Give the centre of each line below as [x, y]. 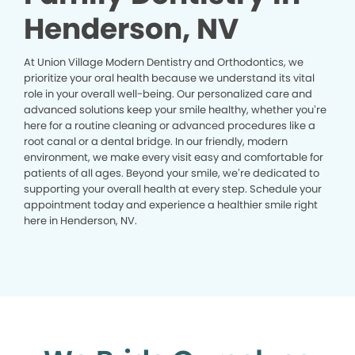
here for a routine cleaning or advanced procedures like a [170, 126]
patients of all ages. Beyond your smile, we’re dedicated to [172, 173]
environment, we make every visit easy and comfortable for [174, 157]
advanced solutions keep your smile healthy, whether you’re [175, 110]
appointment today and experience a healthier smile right [171, 205]
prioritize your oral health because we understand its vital [169, 78]
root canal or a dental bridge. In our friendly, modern [156, 141]
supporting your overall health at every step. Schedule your [173, 189]
